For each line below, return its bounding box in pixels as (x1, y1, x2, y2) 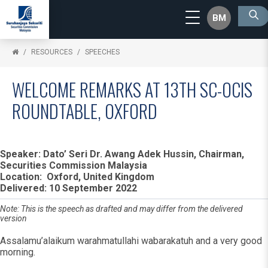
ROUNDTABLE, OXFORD (12, 98, 157, 124)
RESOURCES (31, 48, 72, 56)
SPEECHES (85, 48, 120, 56)
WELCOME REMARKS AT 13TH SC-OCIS (12, 76, 252, 103)
